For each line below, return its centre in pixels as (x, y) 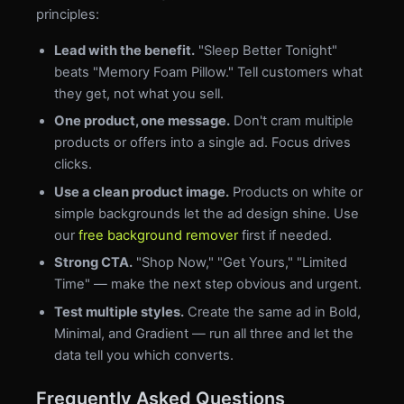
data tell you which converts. (144, 355)
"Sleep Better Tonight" (266, 51)
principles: (68, 15)
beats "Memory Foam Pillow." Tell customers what (208, 73)
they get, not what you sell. (139, 94)
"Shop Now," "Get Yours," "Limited (240, 263)
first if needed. (285, 235)
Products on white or (296, 192)
